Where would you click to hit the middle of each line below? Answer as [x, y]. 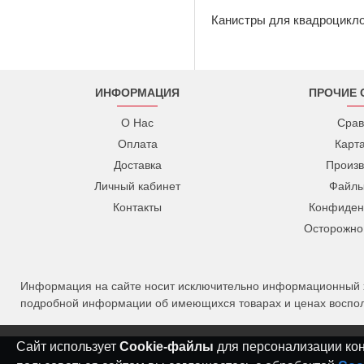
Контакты [138, 207]
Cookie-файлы [167, 347]
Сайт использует [68, 347]
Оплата [137, 144]
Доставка [137, 165]
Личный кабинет [138, 186]
